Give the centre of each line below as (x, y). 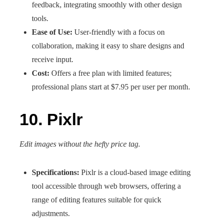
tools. (40, 18)
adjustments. (51, 213)
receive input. (53, 59)
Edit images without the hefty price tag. (80, 144)
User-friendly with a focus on (119, 32)
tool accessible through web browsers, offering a (106, 186)
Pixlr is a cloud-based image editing (135, 172)
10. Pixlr (51, 119)
